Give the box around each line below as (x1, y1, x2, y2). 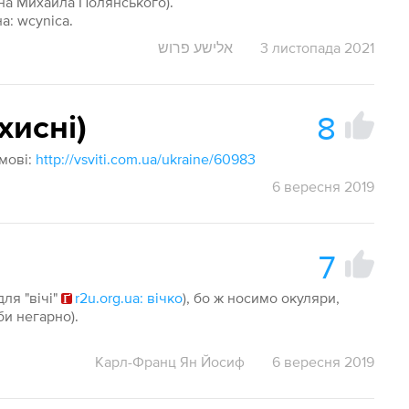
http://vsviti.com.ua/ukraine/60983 (36, 151, 257, 167)
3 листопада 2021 (259, 39, 374, 56)
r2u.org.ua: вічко (75, 289, 184, 306)
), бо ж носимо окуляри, (183, 289, 341, 306)
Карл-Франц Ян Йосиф (94, 353, 245, 370)
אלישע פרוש (157, 39, 233, 56)
